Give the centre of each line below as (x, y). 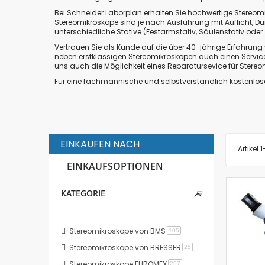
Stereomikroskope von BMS (117, 231)
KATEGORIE (83, 193)
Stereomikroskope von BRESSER (125, 247)
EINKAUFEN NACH (100, 144)
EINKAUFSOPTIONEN (115, 166)
